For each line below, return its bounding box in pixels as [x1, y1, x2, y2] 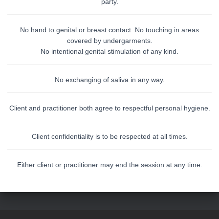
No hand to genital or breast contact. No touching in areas [20, 26, 199, 34]
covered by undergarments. [66, 37, 153, 44]
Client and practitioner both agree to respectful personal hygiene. [9, 104, 210, 112]
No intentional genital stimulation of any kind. [41, 47, 178, 55]
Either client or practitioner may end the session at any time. [17, 161, 202, 169]
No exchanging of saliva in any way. [54, 76, 165, 84]
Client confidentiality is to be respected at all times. [31, 132, 188, 140]
